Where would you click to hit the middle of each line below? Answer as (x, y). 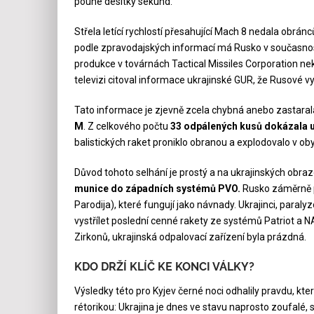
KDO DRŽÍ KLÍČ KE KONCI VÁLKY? (164, 266)
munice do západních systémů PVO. (157, 188)
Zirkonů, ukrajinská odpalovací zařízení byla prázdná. (190, 237)
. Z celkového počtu (127, 126)
